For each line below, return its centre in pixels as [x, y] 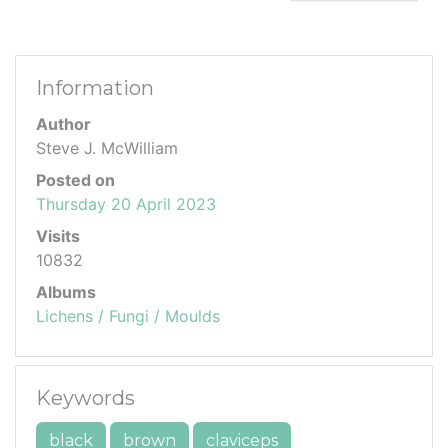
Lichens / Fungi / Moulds [128, 315]
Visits [58, 235]
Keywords [85, 397]
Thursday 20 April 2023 [126, 203]
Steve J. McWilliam [107, 147]
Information [95, 87]
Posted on [75, 179]
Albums [66, 291]
